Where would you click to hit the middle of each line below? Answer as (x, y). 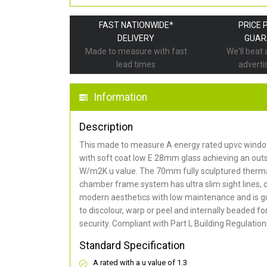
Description (106, 127)
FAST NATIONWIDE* (136, 25)
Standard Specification (132, 246)
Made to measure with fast (136, 52)
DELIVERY (136, 38)
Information (120, 97)
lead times (136, 65)
